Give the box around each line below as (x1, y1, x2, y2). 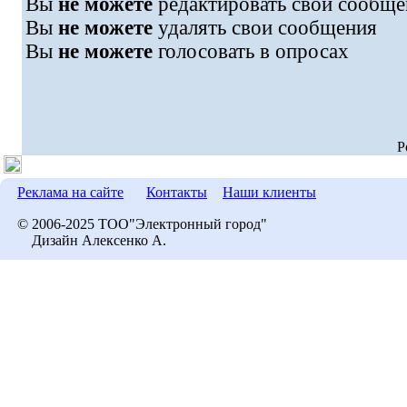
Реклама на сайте (17, 184, 124, 200)
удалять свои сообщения (153, 15, 377, 39)
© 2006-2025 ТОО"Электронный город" (17, 216, 267, 232)
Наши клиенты (223, 184, 316, 200)
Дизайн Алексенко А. (17, 233, 166, 248)
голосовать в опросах (153, 39, 349, 63)
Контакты (146, 184, 207, 200)
